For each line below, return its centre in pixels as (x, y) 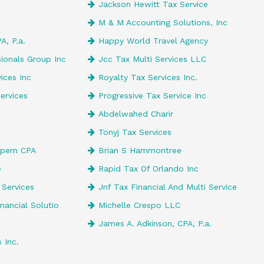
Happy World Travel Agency (153, 41)
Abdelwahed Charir (136, 114)
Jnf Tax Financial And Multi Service (168, 187)
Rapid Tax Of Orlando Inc (148, 169)
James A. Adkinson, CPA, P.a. (155, 223)
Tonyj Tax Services (135, 132)
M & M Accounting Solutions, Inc (163, 22)
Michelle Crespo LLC (139, 205)
